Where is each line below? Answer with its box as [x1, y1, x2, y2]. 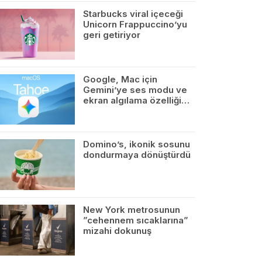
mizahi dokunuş [83, 225, 151, 237]
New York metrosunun [83, 204, 180, 216]
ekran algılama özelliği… [83, 94, 189, 106]
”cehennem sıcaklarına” [83, 215, 188, 226]
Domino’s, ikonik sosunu [83, 139, 190, 150]
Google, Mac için [83, 73, 157, 85]
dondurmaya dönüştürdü [83, 149, 191, 161]
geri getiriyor [83, 29, 140, 40]
